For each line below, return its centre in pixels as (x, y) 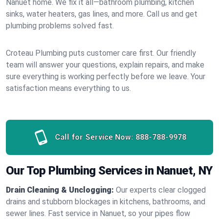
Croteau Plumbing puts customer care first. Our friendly (101, 53)
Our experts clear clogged (161, 190)
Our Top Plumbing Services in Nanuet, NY (109, 171)
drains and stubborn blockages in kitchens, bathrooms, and (106, 202)
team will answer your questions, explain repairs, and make (105, 65)
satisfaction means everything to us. (68, 88)
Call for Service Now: (94, 137)
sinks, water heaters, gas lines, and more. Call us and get (102, 14)
